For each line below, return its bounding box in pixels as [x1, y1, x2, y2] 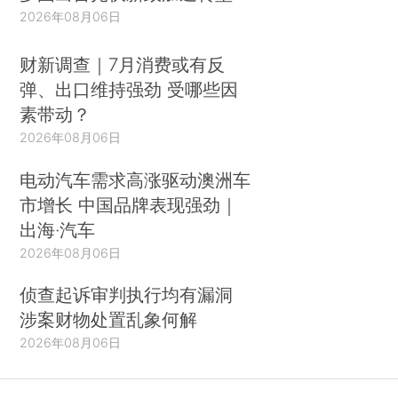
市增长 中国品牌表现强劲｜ [20, 193, 239, 216]
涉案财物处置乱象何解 [20, 308, 198, 331]
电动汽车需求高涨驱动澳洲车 [20, 168, 251, 191]
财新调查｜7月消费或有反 [20, 52, 226, 76]
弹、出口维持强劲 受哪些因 [20, 77, 239, 100]
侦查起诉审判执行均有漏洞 [20, 283, 234, 306]
